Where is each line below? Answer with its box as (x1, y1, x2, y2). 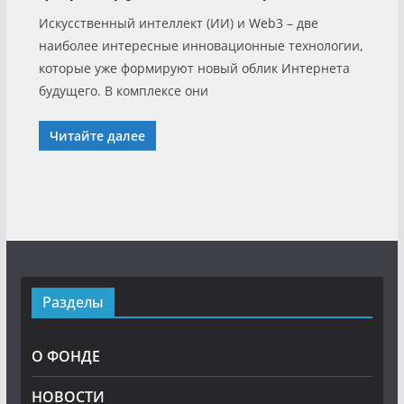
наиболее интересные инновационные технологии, (38, 36, 363, 54)
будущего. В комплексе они (38, 81, 208, 99)
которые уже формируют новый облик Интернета (38, 59, 350, 77)
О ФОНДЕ (31, 346, 100, 366)
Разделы (41, 292, 104, 312)
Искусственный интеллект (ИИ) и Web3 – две (38, 14, 318, 32)
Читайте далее (49, 126, 145, 144)
